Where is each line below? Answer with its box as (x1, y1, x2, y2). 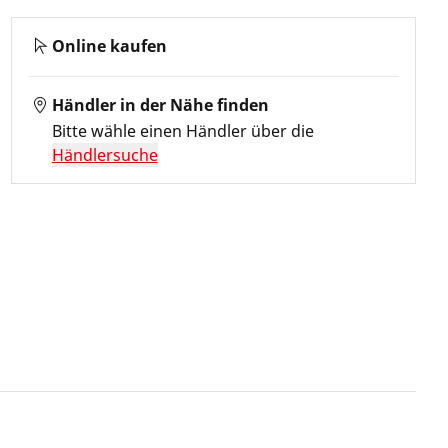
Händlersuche (51, 144, 158, 166)
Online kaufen (51, 35, 167, 57)
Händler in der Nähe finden (51, 94, 269, 116)
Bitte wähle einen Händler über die (51, 120, 314, 142)
